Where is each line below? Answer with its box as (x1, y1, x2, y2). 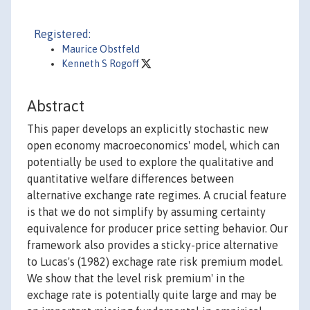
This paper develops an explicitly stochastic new (27, 122, 268, 136)
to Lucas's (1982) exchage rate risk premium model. (27, 255, 283, 268)
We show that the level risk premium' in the (27, 272, 245, 285)
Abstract (27, 97, 84, 116)
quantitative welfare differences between (27, 172, 234, 185)
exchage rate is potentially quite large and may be (27, 289, 277, 302)
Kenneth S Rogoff (62, 58, 141, 69)
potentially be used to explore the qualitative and (27, 156, 274, 169)
